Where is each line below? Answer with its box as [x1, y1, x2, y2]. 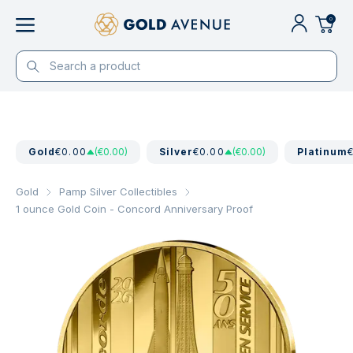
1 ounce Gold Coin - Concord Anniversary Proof [16, 203, 253, 215]
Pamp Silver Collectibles [59, 185, 177, 198]
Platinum [296, 146, 348, 158]
